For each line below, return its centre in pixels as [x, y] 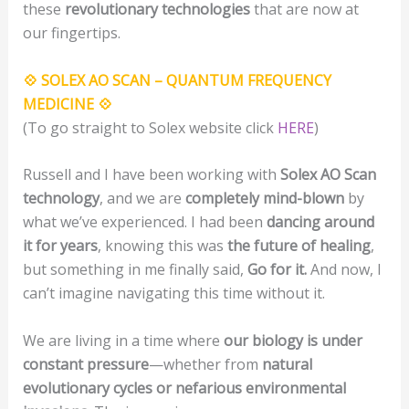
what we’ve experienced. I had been [144, 222]
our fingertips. [71, 32]
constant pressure [85, 364]
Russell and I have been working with [151, 175]
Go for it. [277, 270]
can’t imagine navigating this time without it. [173, 294]
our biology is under [293, 340]
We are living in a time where [123, 340]
